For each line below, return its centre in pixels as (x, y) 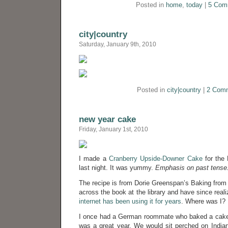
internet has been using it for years (130, 201)
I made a (94, 159)
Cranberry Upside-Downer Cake (155, 159)
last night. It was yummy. (117, 168)
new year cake (107, 119)
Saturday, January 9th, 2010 (118, 44)
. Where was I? (203, 201)
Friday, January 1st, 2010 (113, 129)
